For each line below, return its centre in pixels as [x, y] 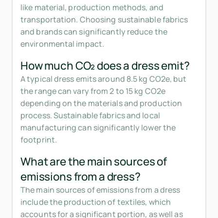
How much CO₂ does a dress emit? [105, 66]
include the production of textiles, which [96, 202]
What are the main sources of [94, 162]
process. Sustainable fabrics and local [90, 116]
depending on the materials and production [101, 103]
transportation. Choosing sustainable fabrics [104, 20]
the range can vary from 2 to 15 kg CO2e [93, 91]
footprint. [39, 140]
